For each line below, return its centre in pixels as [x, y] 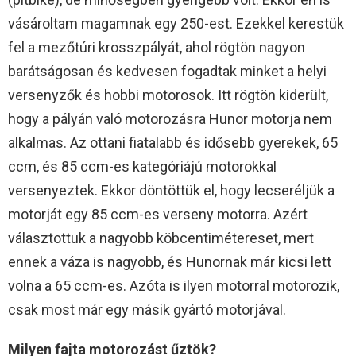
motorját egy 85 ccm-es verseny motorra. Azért [158, 215]
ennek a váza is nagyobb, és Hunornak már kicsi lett [170, 262]
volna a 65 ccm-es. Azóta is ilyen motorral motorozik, [174, 286]
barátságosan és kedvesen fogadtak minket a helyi [167, 72]
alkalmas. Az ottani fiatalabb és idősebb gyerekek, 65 [173, 143]
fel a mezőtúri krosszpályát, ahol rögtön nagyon [157, 48]
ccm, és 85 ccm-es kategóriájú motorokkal [142, 167]
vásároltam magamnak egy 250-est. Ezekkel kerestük [176, 24]
